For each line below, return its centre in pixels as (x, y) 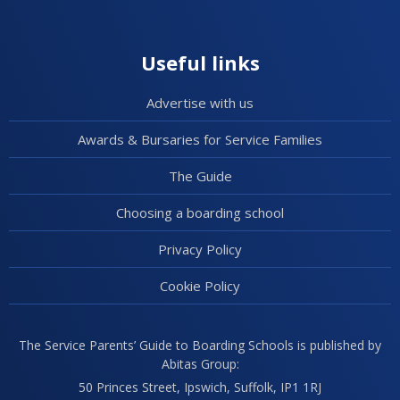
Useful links (200, 62)
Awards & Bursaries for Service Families (200, 139)
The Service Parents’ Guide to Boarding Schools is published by (200, 345)
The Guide (200, 176)
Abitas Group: (200, 364)
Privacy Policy (200, 249)
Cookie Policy (200, 286)
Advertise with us (200, 103)
